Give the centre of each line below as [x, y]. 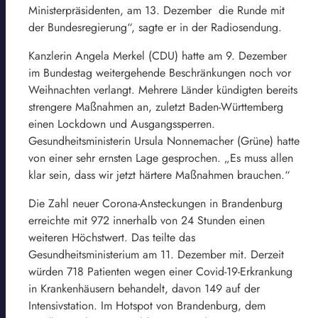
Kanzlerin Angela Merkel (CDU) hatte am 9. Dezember [158, 55]
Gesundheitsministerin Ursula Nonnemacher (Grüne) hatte [164, 141]
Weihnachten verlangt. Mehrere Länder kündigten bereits [163, 89]
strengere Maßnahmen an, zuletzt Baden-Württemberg [156, 106]
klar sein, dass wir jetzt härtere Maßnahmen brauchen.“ [159, 175]
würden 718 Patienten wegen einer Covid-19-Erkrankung [160, 271]
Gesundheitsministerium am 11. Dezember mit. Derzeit [156, 254]
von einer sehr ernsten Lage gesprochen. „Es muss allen [161, 158]
